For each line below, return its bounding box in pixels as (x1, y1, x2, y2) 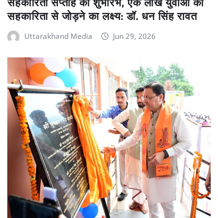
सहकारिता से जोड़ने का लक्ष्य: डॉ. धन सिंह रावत (7, 5, 197, 26)
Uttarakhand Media (24, 31, 92, 41)
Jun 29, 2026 (113, 31, 156, 41)
